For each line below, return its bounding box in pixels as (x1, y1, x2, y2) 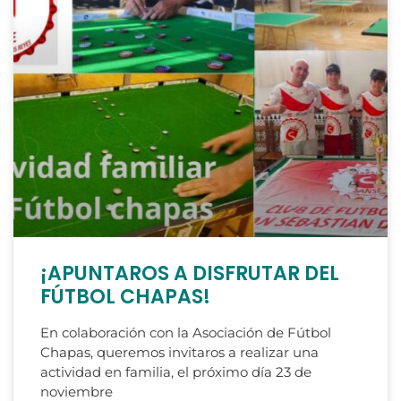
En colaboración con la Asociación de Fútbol (40, 323, 331, 341)
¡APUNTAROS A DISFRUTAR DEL (40, 259, 339, 287)
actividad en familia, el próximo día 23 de (40, 363, 311, 380)
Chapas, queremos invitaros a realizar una (40, 343, 319, 361)
